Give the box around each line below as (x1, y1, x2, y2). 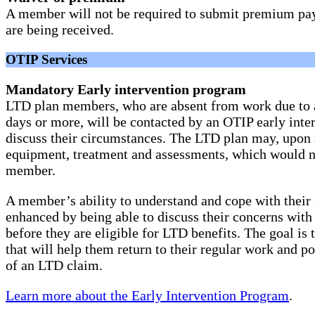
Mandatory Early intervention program (6, 82, 246, 98)
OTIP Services (6, 52, 87, 67)
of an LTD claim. (6, 257, 103, 274)
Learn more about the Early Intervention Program (6, 288, 289, 304)
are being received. (6, 22, 114, 38)
